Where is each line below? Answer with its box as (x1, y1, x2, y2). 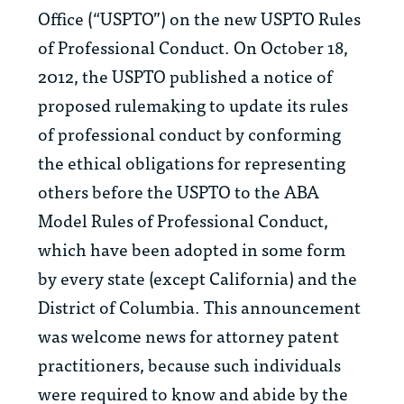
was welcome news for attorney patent (38, 321, 339, 350)
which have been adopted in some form (38, 234, 345, 263)
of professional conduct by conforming (38, 119, 341, 148)
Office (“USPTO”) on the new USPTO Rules (38, 4, 361, 32)
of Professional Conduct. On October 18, (38, 32, 348, 61)
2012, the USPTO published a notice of (38, 61, 333, 90)
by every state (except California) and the (38, 263, 357, 292)
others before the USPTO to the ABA (38, 177, 319, 206)
